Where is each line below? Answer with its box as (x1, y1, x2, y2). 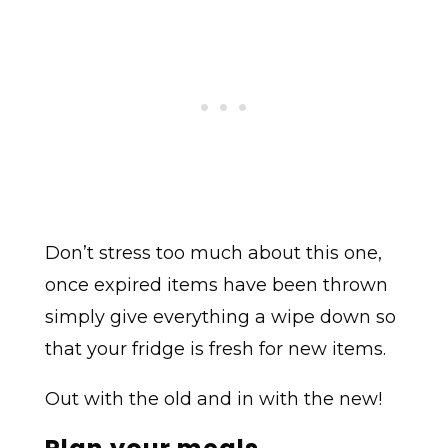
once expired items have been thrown (44, 273, 388, 296)
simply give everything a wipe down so (44, 305, 396, 328)
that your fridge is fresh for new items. (44, 337, 386, 360)
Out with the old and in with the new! (44, 387, 382, 410)
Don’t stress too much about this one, (44, 241, 382, 264)
